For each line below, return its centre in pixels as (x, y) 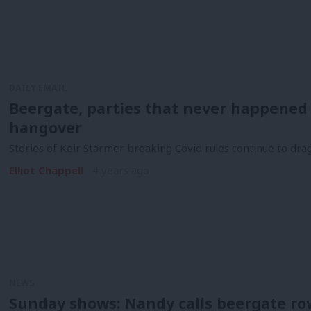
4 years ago (121, 170)
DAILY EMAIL (37, 87)
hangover (45, 127)
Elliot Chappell (46, 170)
